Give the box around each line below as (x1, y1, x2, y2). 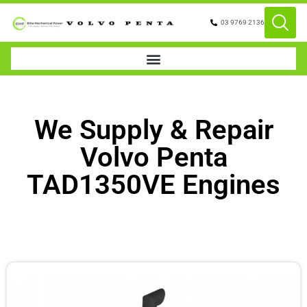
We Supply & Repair (34, 114, 273, 146)
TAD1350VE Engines (27, 169, 280, 201)
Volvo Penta (79, 141, 228, 173)
